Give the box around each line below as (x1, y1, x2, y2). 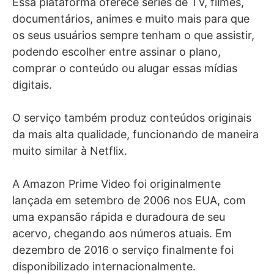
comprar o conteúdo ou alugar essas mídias (12, 62, 237, 75)
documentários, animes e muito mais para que (12, 12, 250, 25)
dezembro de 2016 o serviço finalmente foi (12, 243, 234, 256)
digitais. (12, 78, 52, 91)
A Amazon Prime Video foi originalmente (12, 177, 221, 190)
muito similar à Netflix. (12, 144, 127, 157)
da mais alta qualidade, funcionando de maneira (12, 128, 259, 141)
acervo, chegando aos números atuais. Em (12, 227, 232, 240)
